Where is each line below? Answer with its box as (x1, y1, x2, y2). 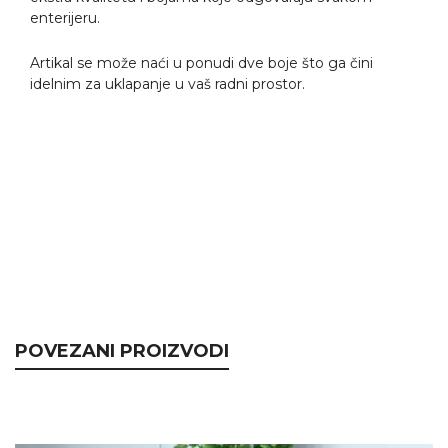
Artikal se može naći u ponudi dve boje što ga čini (30, 53, 373, 72)
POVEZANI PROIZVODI (15, 339, 229, 362)
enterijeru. (30, 8, 100, 27)
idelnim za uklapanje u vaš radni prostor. (30, 74, 305, 93)
